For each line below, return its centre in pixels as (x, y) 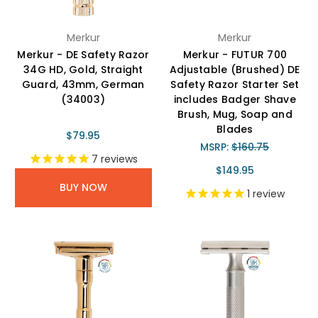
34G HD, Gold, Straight (83, 69)
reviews (117, 159)
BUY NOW (83, 187)
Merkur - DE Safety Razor (83, 54)
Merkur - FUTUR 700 (235, 54)
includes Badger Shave (235, 99)
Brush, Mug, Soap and (235, 114)
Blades (235, 129)
